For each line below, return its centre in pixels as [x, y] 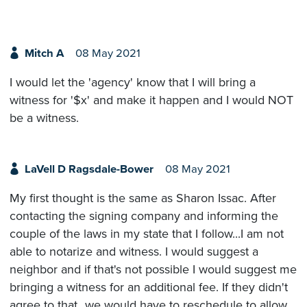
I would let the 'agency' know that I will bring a [133, 82]
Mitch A [44, 53]
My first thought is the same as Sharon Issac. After [143, 198]
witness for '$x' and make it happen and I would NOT [151, 100]
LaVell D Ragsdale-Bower [89, 170]
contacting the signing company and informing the [144, 216]
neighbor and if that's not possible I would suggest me [153, 270]
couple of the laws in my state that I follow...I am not [147, 234]
